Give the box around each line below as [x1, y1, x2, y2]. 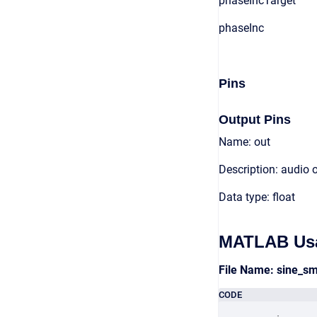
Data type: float [219, 190, 295, 204]
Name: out [219, 135, 270, 149]
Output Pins [219, 113, 291, 127]
